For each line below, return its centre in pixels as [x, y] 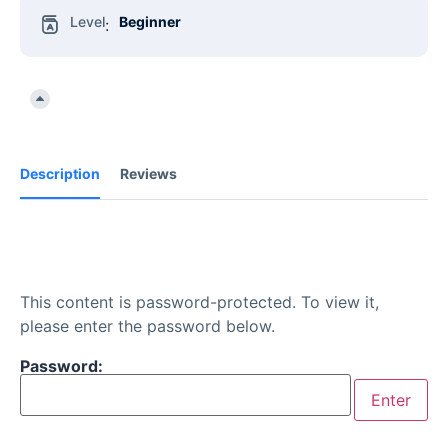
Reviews [148, 173]
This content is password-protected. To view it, [199, 301]
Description [60, 173]
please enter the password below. [147, 325]
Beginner [150, 21]
